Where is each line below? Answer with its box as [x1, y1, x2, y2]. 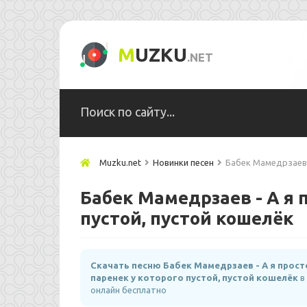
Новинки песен [153, 158, 214, 167]
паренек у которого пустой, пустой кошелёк [90, 273, 298, 282]
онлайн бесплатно [90, 285, 167, 295]
